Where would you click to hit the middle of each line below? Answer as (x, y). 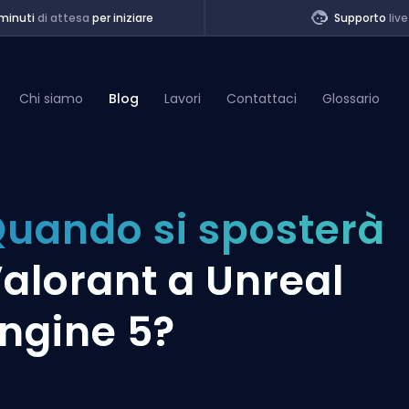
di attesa (63, 18)
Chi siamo (52, 98)
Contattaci (262, 98)
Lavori (183, 98)
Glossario (351, 98)
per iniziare (121, 18)
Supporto (361, 18)
